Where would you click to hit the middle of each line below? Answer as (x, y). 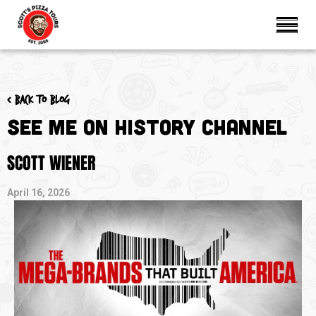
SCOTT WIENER (51, 163)
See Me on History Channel (147, 126)
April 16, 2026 (38, 193)
